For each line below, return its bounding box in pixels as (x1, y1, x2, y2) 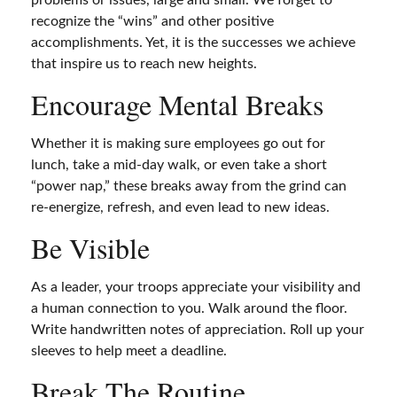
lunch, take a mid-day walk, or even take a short (31, 158, 327, 172)
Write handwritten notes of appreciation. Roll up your (31, 323, 364, 337)
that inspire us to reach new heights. (31, 57, 257, 71)
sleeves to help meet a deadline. (31, 344, 227, 358)
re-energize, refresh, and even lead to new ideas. (31, 200, 330, 214)
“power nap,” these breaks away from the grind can (31, 179, 346, 193)
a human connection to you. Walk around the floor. (31, 301, 347, 315)
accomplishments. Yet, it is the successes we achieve (31, 35, 355, 50)
